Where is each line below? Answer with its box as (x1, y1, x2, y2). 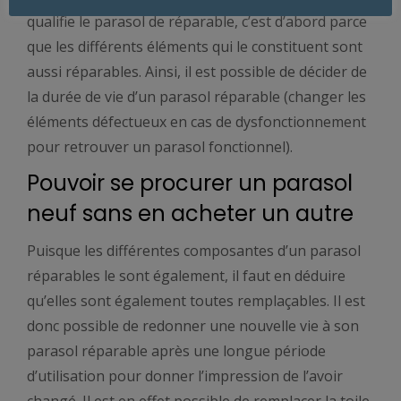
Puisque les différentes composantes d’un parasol (27, 240, 361, 260)
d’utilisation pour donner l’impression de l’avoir (27, 365, 343, 386)
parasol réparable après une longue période (27, 340, 326, 361)
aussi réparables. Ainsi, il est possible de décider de (27, 61, 367, 81)
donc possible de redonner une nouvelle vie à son (27, 315, 359, 336)
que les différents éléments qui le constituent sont (27, 36, 363, 56)
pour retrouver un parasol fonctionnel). (27, 136, 293, 157)
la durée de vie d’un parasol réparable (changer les (27, 86, 366, 107)
